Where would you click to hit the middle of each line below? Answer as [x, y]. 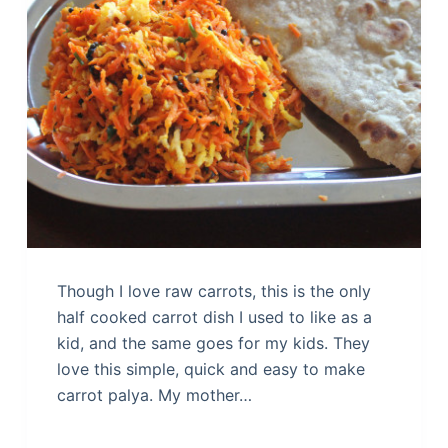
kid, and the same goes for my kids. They [213, 342]
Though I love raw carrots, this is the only [213, 290]
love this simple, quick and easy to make [210, 368]
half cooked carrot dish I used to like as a [214, 316]
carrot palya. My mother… [154, 394]
